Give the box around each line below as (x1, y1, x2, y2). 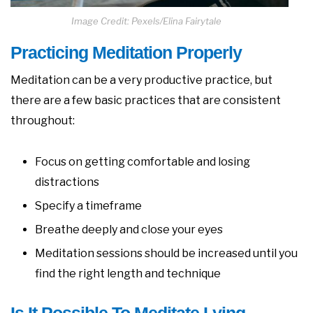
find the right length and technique (35, 266, 221, 280)
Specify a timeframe (35, 198, 142, 212)
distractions (35, 175, 99, 189)
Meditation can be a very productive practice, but (10, 73, 272, 87)
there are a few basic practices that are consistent (10, 93, 281, 107)
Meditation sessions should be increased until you (35, 246, 298, 260)
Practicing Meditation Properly (10, 42, 242, 62)
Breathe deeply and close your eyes (35, 222, 223, 236)
